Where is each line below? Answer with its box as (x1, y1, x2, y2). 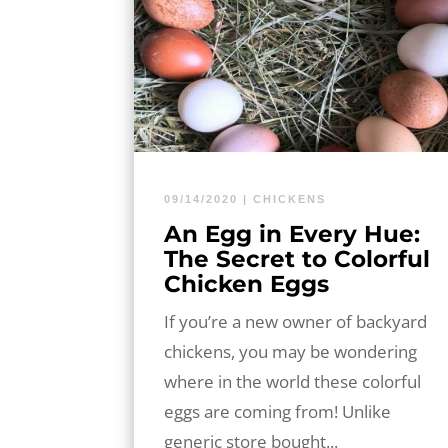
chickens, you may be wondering (164, 339, 418, 363)
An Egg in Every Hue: (164, 219, 421, 248)
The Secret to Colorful (164, 244, 431, 273)
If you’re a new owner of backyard (164, 309, 428, 333)
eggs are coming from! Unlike (164, 399, 392, 423)
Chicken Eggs (164, 269, 330, 298)
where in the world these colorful (164, 369, 422, 393)
